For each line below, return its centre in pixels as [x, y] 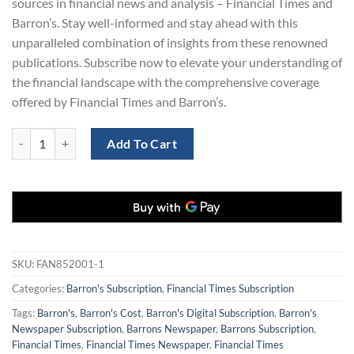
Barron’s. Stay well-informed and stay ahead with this [155, 22]
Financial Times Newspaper [148, 345]
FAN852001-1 [70, 264]
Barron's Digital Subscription [210, 313]
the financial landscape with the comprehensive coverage [166, 81]
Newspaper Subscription [67, 329]
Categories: [39, 289]
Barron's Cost [111, 313]
